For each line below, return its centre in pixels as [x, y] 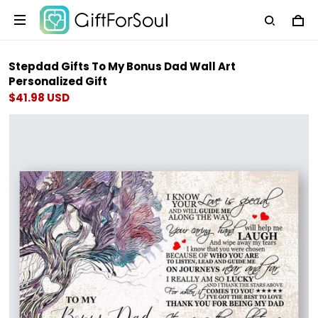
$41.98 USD [39, 98]
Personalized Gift [58, 81]
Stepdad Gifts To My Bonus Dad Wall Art [122, 66]
